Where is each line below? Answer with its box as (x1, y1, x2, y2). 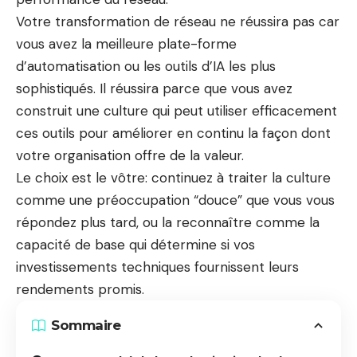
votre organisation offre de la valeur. (16, 146, 244, 164)
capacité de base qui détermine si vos (16, 235, 255, 253)
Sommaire (51, 317, 120, 333)
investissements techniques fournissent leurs (16, 257, 299, 276)
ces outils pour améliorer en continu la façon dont (16, 124, 331, 142)
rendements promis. (16, 280, 144, 298)
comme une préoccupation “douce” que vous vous (16, 190, 335, 209)
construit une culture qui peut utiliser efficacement (16, 101, 337, 120)
